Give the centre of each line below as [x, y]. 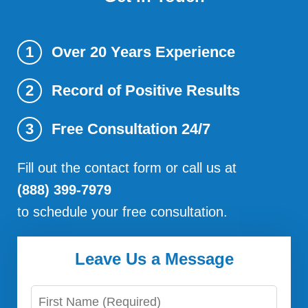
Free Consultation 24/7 [131, 129]
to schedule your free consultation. [122, 211]
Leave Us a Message [154, 258]
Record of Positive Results [146, 90]
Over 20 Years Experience [143, 52]
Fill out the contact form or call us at [127, 167]
